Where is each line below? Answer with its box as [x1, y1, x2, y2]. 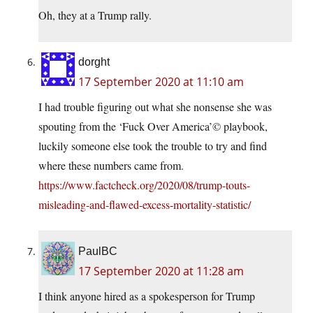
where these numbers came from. [38, 158, 184, 173]
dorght [78, 56, 110, 68]
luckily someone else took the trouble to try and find [38, 138, 267, 154]
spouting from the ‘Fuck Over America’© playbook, [38, 119, 268, 134]
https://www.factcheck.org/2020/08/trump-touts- [38, 177, 250, 193]
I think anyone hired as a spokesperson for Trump [38, 289, 255, 304]
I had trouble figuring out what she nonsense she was [38, 99, 272, 115]
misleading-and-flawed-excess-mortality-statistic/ [38, 197, 251, 212]
